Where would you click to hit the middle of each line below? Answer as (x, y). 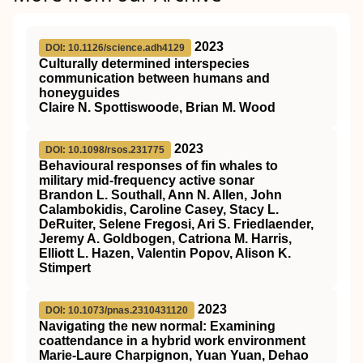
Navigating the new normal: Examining (157, 327)
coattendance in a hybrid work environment (172, 341)
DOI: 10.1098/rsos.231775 (105, 150)
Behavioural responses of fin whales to (158, 166)
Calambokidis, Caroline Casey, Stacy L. (159, 210)
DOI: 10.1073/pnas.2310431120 (117, 311)
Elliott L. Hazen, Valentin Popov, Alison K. (165, 254)
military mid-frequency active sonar (147, 181)
